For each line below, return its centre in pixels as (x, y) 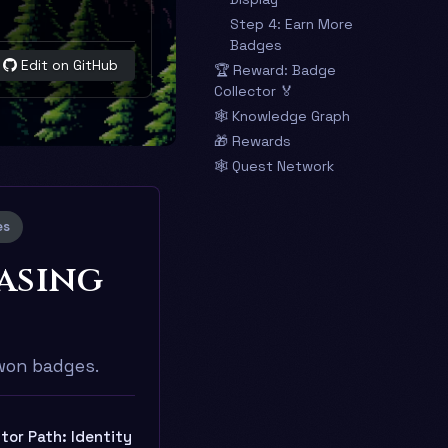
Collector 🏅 (254, 91)
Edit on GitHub (70, 65)
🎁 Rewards (252, 141)
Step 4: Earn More (291, 24)
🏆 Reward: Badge (275, 70)
